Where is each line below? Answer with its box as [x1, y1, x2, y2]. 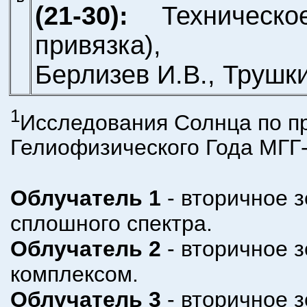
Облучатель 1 [10, 186, 161, 211]
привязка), [35, 31, 162, 60]
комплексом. [10, 262, 138, 287]
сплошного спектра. [10, 211, 212, 236]
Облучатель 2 [10, 236, 161, 262]
